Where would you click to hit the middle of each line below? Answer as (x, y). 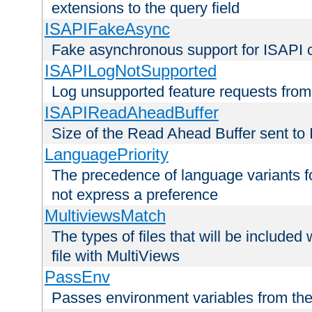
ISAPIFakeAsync (107, 29)
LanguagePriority (106, 155)
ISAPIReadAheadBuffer (131, 113)
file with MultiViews (116, 256)
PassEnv (77, 277)
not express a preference (135, 195)
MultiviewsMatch (105, 216)
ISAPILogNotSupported (130, 71)
